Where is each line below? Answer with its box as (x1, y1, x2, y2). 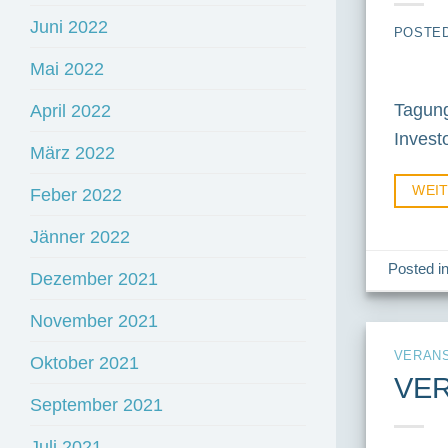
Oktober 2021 (30, 352, 139, 374)
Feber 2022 (30, 184, 122, 206)
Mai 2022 (30, 58, 104, 80)
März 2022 (30, 142, 115, 164)
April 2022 (30, 100, 111, 122)
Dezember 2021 (30, 268, 158, 290)
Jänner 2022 (30, 226, 130, 248)
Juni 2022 (30, 16, 108, 38)
